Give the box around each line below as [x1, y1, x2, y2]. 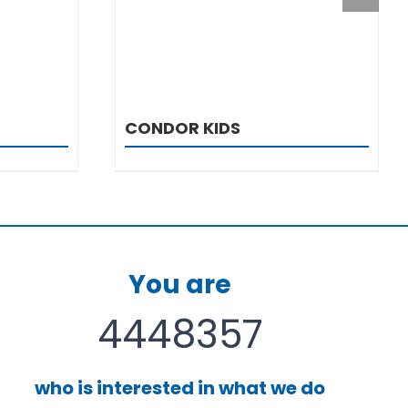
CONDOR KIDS [124, 116, 240, 139]
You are [128, 266, 232, 302]
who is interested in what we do [35, 374, 326, 401]
